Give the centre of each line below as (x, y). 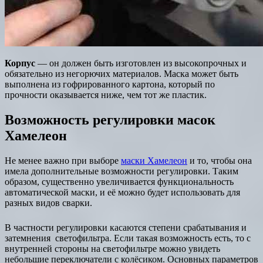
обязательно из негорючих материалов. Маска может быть (122, 74)
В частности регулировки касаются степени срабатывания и (126, 228)
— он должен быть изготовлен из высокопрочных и (141, 63)
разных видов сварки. (48, 203)
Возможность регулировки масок (110, 120)
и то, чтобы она (220, 161)
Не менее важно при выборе (63, 161)
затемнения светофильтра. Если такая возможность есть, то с (128, 238)
